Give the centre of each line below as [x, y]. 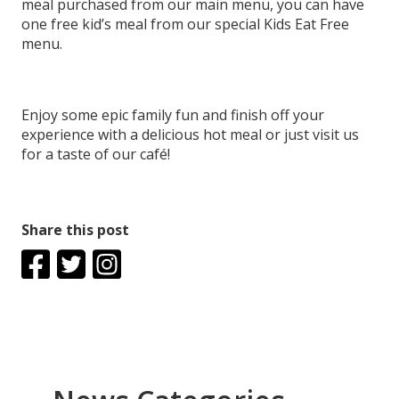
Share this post [75, 230]
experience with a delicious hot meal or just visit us [190, 134]
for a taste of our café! [96, 154]
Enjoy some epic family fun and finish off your [173, 115]
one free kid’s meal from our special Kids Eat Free [185, 24]
